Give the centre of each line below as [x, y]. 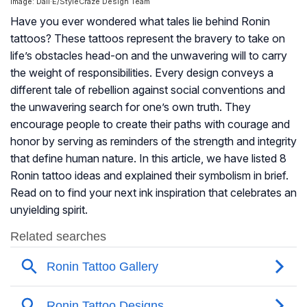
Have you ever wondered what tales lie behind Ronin [140, 22]
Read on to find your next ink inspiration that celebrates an [153, 193]
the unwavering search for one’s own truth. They [131, 107]
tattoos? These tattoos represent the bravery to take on [148, 39]
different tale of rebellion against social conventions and [148, 90]
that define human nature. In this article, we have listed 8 [148, 159]
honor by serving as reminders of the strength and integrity [153, 142]
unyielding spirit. [49, 210]
